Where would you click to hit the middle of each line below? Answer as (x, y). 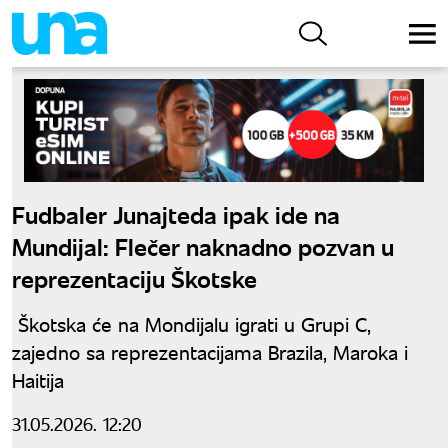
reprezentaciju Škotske (134, 277)
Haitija (38, 379)
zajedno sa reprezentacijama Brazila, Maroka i (210, 351)
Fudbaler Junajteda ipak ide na (176, 213)
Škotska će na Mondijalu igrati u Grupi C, (191, 323)
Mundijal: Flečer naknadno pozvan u (203, 245)
